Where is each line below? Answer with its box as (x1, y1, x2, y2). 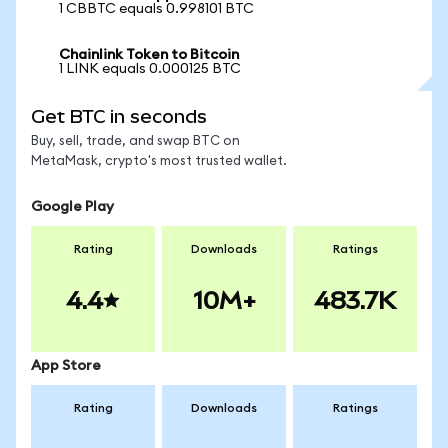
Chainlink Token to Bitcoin (59, 48, 239, 62)
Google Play (31, 200, 114, 214)
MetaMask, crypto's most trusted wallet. (31, 155, 287, 168)
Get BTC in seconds (31, 106, 207, 127)
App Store (31, 359, 101, 373)
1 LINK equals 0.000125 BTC (59, 62, 241, 76)
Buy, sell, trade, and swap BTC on (31, 135, 240, 148)
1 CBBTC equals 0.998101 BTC (59, 2, 254, 16)
